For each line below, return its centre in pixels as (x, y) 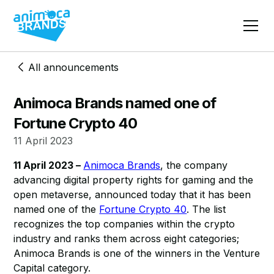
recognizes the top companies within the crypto (124, 224)
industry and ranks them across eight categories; (127, 239)
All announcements (74, 67)
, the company (194, 165)
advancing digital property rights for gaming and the (134, 180)
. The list (206, 209)
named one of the (57, 209)
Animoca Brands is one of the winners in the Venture (137, 253)
